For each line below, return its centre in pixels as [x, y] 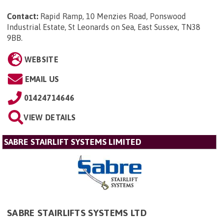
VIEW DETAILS [50, 117]
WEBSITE [41, 59]
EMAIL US [42, 79]
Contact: [23, 16]
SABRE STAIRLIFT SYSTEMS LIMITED [73, 142]
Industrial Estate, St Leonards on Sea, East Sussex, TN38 [104, 27]
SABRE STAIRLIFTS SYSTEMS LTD [77, 213]
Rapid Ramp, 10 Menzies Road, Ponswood [113, 16]
